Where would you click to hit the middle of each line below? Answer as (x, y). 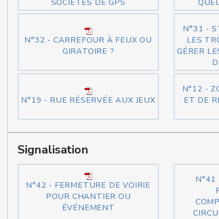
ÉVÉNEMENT (88, 208)
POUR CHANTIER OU (88, 196)
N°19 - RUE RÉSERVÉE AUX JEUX (88, 100)
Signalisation (53, 150)
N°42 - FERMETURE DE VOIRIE (88, 185)
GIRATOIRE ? (88, 51)
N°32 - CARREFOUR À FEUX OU (88, 40)
